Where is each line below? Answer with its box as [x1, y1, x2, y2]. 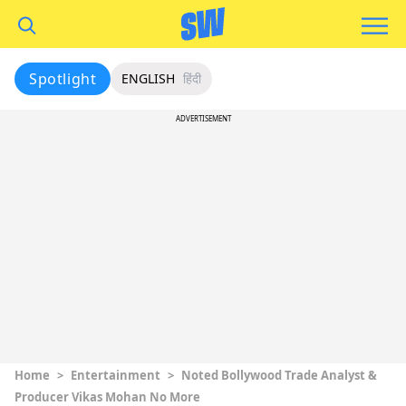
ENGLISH [121, 70, 176, 87]
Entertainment [71, 367, 160, 383]
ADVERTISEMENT [175, 113, 231, 123]
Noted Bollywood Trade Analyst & [181, 367, 377, 383]
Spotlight [29, 69, 97, 89]
